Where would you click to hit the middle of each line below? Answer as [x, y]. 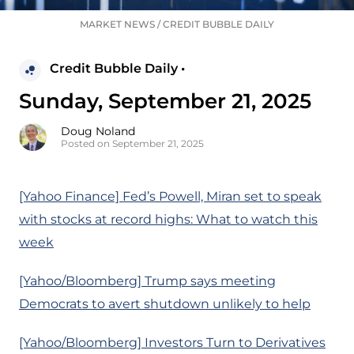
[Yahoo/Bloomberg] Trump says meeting [147, 281]
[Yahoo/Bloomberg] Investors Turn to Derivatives [172, 343]
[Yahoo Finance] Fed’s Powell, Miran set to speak [170, 197]
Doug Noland [98, 132]
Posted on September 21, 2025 [132, 144]
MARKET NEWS [117, 24]
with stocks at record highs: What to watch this [168, 220]
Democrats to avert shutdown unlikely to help [165, 304]
